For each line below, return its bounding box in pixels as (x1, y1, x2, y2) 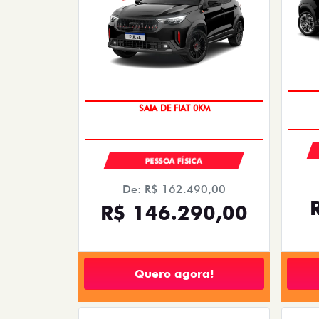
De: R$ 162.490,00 (122, 182, 226, 197)
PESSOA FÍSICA (145, 156, 203, 167)
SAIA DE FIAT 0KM (138, 103, 210, 114)
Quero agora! (135, 266, 214, 281)
